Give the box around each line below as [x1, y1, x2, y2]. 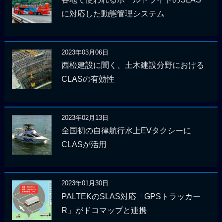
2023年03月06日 [61, 48, 109, 56]
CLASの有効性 [61, 75, 114, 84]
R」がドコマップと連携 [61, 206, 147, 215]
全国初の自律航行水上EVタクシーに [61, 126, 191, 135]
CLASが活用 [61, 140, 107, 149]
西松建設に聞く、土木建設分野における [61, 61, 204, 70]
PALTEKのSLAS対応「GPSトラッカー [61, 192, 201, 201]
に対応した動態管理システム [61, 9, 165, 18]
